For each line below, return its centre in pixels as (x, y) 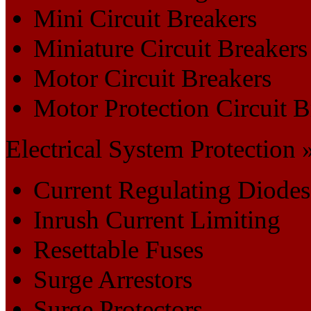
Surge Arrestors (113, 279)
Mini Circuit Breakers (145, 18)
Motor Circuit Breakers (152, 78)
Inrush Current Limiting (157, 219)
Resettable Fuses (118, 249)
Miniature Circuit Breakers (170, 48)
